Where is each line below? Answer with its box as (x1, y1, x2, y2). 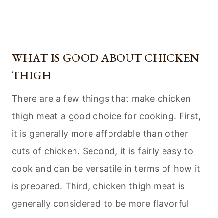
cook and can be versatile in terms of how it (12, 163, 200, 174)
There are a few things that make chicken (12, 93, 191, 104)
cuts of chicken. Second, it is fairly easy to (12, 146, 194, 157)
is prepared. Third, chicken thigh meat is (12, 181, 185, 192)
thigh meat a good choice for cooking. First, (12, 111, 201, 122)
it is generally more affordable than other (12, 128, 189, 139)
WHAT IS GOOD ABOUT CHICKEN (12, 50, 200, 66)
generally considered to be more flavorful (12, 199, 189, 209)
